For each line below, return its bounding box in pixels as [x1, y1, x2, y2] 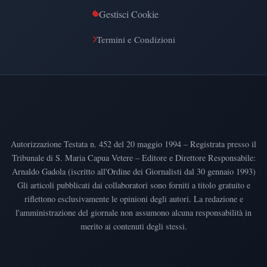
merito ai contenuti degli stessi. [80, 221, 187, 232]
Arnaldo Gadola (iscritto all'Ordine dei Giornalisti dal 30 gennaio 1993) [11, 166, 256, 178]
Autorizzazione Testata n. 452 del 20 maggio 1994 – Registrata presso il [11, 138, 256, 150]
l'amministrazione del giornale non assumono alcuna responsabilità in [15, 207, 252, 219]
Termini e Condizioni [96, 33, 175, 46]
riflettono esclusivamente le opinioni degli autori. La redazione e [24, 193, 243, 205]
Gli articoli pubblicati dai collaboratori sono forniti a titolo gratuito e [17, 179, 250, 191]
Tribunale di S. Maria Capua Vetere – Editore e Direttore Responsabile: [11, 152, 256, 164]
